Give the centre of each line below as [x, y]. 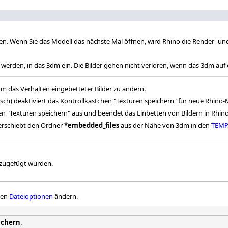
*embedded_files [92, 125]
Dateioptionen [31, 197]
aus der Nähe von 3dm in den [165, 125]
